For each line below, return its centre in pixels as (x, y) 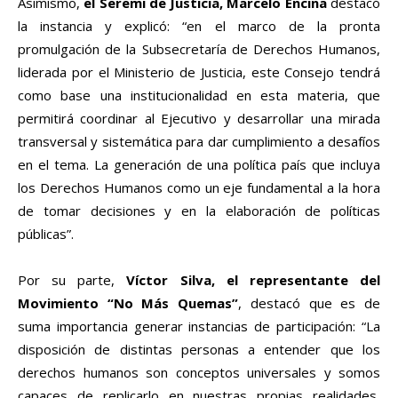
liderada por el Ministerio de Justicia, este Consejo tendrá (199, 72)
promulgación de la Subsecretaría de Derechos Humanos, (199, 48)
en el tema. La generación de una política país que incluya (199, 164)
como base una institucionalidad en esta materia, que (199, 95)
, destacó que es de (310, 302)
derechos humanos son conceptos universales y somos (199, 372)
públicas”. (46, 233)
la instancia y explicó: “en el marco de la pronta (199, 25)
